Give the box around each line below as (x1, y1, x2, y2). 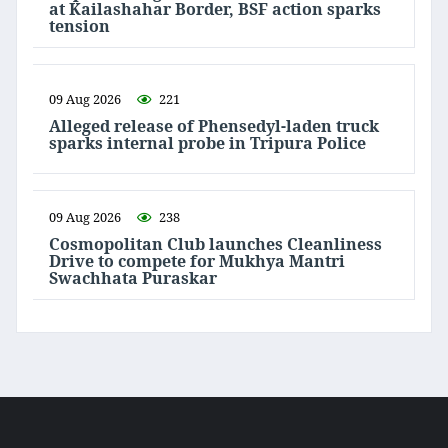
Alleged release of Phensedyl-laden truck (49, 115, 379, 138)
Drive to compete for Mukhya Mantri (49, 249, 345, 272)
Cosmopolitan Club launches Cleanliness (49, 232, 382, 255)
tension (49, 14, 110, 37)
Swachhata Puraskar (49, 266, 217, 289)
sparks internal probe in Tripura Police (49, 132, 366, 155)
